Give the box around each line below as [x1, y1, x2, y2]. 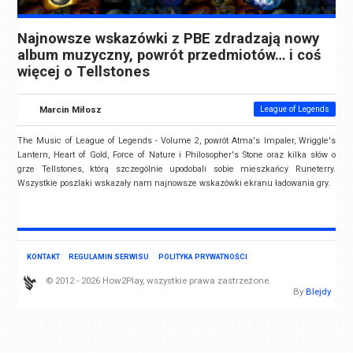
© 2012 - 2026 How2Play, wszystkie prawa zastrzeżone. [46, 274, 272, 286]
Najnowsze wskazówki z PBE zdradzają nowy [17, 30, 320, 48]
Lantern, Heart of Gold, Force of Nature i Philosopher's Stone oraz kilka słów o [17, 150, 336, 161]
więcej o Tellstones [17, 63, 150, 81]
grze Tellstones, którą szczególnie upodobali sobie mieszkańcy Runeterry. [17, 164, 336, 175]
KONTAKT [26, 251, 60, 261]
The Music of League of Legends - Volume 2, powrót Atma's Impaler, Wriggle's [17, 136, 336, 147]
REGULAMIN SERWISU [69, 251, 150, 261]
